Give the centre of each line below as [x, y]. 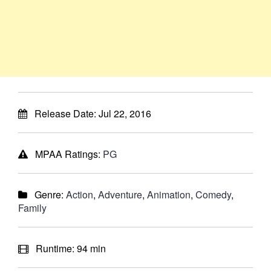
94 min [91, 248]
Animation [169, 194]
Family [32, 208]
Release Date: [63, 113]
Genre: [47, 194]
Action [80, 194]
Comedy [213, 194]
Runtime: [53, 248]
